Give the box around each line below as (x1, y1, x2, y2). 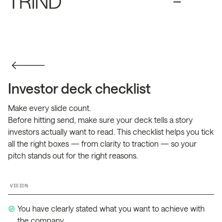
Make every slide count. (8, 103, 91, 112)
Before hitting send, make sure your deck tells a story (8, 115, 193, 124)
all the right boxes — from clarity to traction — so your (8, 139, 197, 148)
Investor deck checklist (8, 80, 151, 96)
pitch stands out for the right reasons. (8, 151, 138, 160)
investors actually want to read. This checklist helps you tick (8, 127, 214, 136)
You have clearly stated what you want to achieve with (17, 204, 205, 213)
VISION (10, 182, 28, 189)
